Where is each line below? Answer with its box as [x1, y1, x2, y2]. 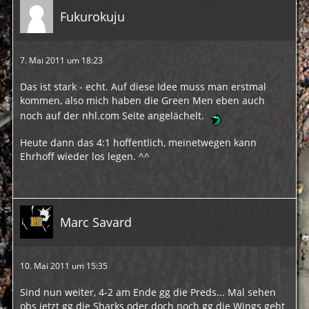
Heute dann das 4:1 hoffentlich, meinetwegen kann [20, 136, 257, 150]
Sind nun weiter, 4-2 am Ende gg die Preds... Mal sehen [20, 286, 276, 299]
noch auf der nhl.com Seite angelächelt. [20, 109, 207, 123]
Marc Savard [60, 213, 132, 230]
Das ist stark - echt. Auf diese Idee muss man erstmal [20, 80, 266, 94]
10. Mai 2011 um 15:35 [20, 260, 108, 272]
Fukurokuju [60, 8, 125, 25]
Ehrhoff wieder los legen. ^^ [20, 150, 150, 163]
